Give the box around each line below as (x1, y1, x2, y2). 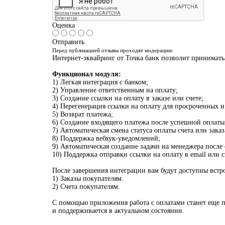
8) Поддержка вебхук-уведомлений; (52, 135, 160, 142)
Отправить (52, 38, 84, 46)
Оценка (52, 22, 75, 29)
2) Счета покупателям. (52, 183, 120, 190)
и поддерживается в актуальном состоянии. (52, 207, 184, 214)
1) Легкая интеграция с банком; (52, 78, 148, 86)
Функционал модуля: (52, 70, 121, 78)
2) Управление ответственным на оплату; (52, 86, 178, 94)
